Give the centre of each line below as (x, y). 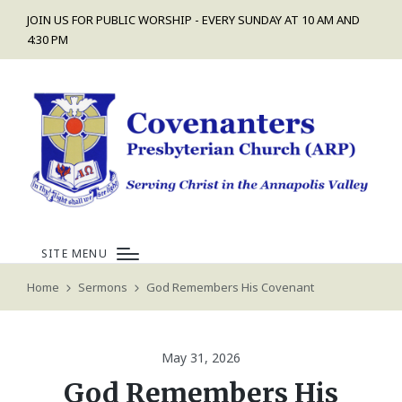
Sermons (103, 287)
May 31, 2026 (201, 357)
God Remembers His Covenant (231, 287)
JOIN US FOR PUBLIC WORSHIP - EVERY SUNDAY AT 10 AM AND (193, 20)
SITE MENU (74, 253)
